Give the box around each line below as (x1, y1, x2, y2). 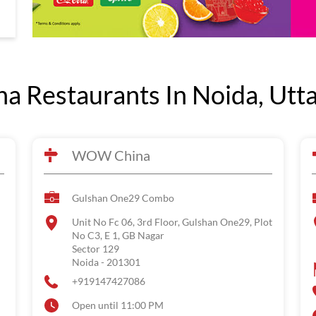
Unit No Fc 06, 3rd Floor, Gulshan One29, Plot (72, 216, 272, 228)
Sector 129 (72, 243, 119, 255)
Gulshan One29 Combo (72, 192, 174, 204)
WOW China (72, 147, 150, 164)
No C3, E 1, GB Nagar (72, 229, 164, 241)
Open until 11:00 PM (72, 299, 164, 311)
